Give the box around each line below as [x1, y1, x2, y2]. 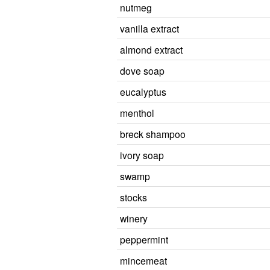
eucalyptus [120, 85, 166, 98]
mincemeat [120, 254, 167, 267]
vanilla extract [120, 22, 179, 35]
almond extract [120, 43, 183, 56]
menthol [120, 106, 154, 119]
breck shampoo [120, 127, 186, 140]
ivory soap [120, 148, 164, 162]
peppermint [120, 233, 168, 246]
